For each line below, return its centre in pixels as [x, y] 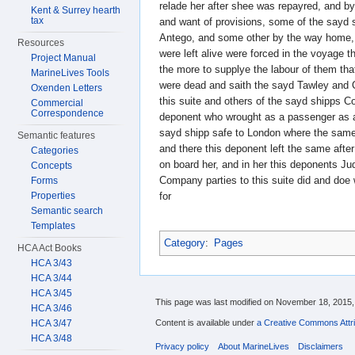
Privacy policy [182, 347]
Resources [41, 43]
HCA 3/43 [52, 263]
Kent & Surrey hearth [76, 10]
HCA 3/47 [52, 323]
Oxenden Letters [67, 88]
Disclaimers [321, 347]
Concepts [52, 166]
